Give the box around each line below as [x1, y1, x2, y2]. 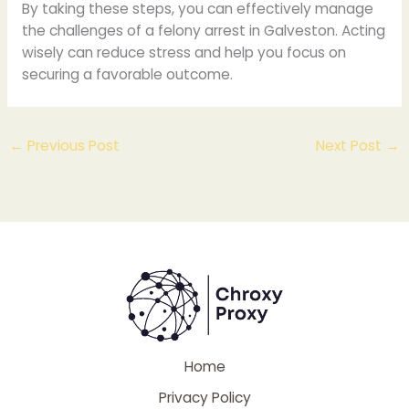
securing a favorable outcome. [21, 65, 233, 85]
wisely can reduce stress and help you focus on [21, 43, 346, 63]
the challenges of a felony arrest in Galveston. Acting [21, 21, 385, 41]
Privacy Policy [158, 387, 251, 407]
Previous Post [24, 135, 121, 155]
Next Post [315, 135, 385, 155]
